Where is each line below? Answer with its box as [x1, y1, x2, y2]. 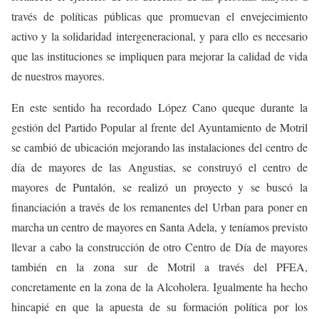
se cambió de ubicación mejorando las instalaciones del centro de [11, 140, 308, 155]
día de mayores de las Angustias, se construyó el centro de [11, 159, 308, 175]
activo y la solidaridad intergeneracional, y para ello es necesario [11, 28, 308, 44]
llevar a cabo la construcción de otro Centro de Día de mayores [11, 239, 308, 255]
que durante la [238, 100, 308, 115]
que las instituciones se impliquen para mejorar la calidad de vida [11, 48, 308, 64]
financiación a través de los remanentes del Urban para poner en [11, 199, 308, 215]
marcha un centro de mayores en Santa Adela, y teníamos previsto [11, 219, 308, 235]
